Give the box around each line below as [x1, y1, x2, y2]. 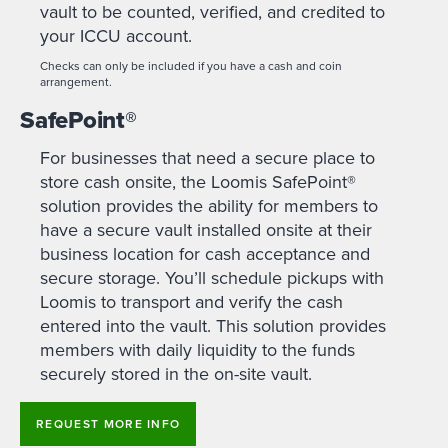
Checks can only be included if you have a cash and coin [40, 56, 342, 74]
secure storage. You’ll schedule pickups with [40, 265, 384, 291]
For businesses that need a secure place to [40, 145, 375, 171]
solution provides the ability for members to [40, 193, 378, 219]
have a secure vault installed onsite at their [40, 217, 372, 243]
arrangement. [40, 72, 112, 90]
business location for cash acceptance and [40, 241, 370, 267]
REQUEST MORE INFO [36, 415, 181, 433]
